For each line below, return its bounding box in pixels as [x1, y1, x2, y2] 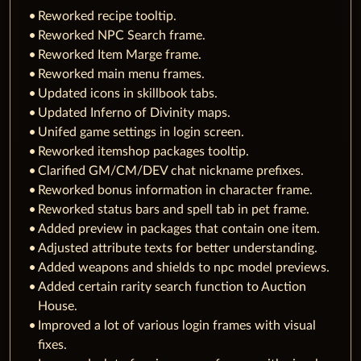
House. [38, 300, 77, 313]
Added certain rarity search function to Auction [38, 280, 306, 294]
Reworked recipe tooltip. [38, 10, 176, 23]
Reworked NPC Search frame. [38, 29, 205, 43]
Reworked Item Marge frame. [38, 48, 201, 62]
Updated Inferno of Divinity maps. [38, 106, 230, 120]
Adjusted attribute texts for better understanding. [38, 242, 317, 255]
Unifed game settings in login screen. [38, 126, 244, 139]
